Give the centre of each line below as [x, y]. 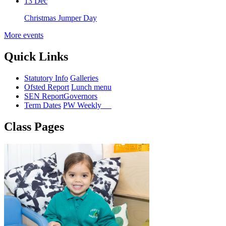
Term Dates [43, 105]
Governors [80, 96]
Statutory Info [46, 78]
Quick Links [36, 56]
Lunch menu [91, 87]
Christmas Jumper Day [61, 18]
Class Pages [34, 126]
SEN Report [44, 96]
